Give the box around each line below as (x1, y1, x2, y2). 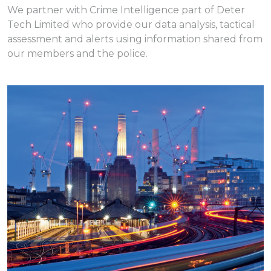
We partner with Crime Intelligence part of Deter (7, 4, 245, 16)
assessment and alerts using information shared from (7, 33, 263, 45)
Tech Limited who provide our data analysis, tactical (7, 19, 255, 30)
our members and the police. (7, 48, 148, 59)
